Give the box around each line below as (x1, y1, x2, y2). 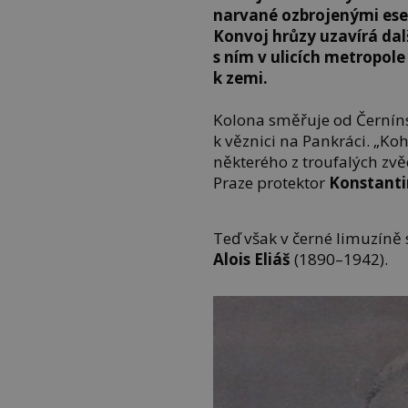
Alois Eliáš (213, 248, 291, 270)
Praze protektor (213, 171, 330, 193)
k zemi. (213, 67, 269, 89)
